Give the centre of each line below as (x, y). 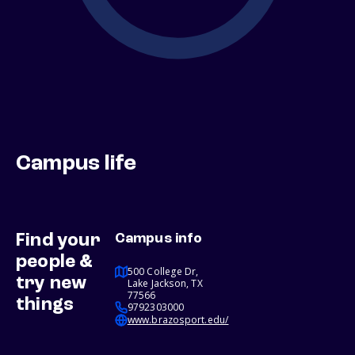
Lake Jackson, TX (165, 284)
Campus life (76, 164)
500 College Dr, (163, 272)
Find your (58, 241)
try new (52, 284)
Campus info (158, 239)
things (45, 305)
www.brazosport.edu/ (178, 320)
